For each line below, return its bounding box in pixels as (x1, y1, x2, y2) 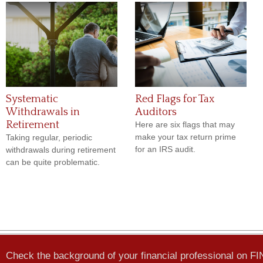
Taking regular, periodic (6, 133, 92, 142)
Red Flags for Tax (135, 93, 214, 105)
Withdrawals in (6, 106, 80, 118)
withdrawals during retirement (6, 145, 116, 154)
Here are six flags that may (135, 120, 235, 129)
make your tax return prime (135, 132, 236, 141)
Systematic (6, 93, 58, 105)
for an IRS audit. (135, 144, 195, 154)
